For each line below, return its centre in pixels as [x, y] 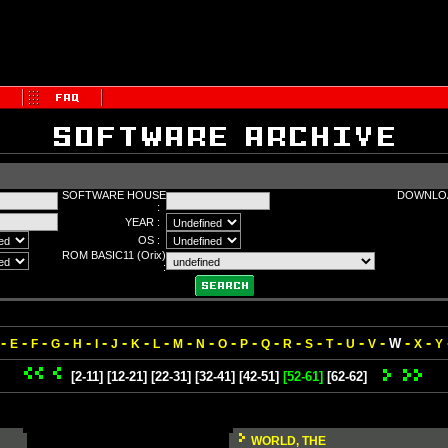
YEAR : [145, 222]
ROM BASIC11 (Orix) [114, 255]
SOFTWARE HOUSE [114, 195]
